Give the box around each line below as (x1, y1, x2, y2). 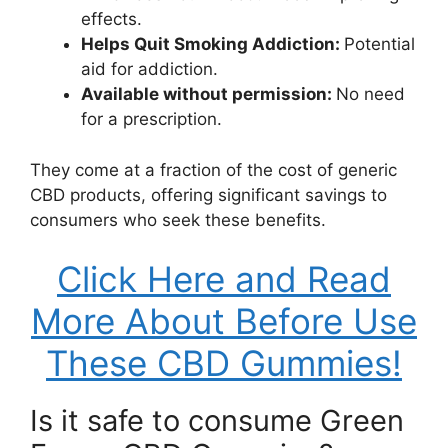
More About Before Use (31, 300, 417, 342)
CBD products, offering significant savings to (30, 184, 387, 205)
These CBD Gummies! (46, 342, 402, 384)
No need (336, 84, 405, 104)
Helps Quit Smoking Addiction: (81, 34, 344, 54)
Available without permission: (81, 84, 336, 104)
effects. (81, 9, 142, 29)
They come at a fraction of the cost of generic (30, 159, 397, 180)
